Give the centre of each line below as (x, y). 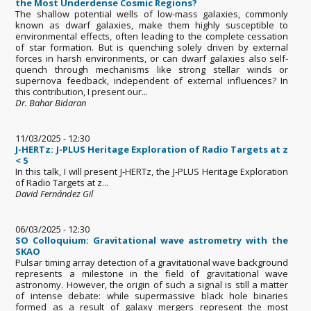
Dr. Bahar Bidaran (51, 102)
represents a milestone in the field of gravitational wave (152, 273)
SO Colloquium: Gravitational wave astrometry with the (152, 240)
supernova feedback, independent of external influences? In (152, 80)
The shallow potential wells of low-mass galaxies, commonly (152, 14)
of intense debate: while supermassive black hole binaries (152, 295)
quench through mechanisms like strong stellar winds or (152, 69)
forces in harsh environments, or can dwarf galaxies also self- (152, 58)
